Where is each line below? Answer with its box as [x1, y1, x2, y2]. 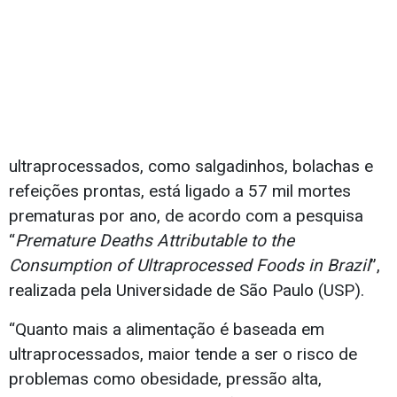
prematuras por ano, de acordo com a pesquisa [9, 206, 363, 227]
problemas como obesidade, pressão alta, [9, 369, 322, 390]
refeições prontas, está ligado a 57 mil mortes [9, 181, 351, 202]
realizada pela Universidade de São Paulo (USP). [9, 280, 364, 301]
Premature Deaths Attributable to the [15, 230, 294, 252]
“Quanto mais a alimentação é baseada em [9, 319, 324, 340]
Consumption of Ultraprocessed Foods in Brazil [9, 255, 370, 276]
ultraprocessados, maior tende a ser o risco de [9, 344, 357, 365]
